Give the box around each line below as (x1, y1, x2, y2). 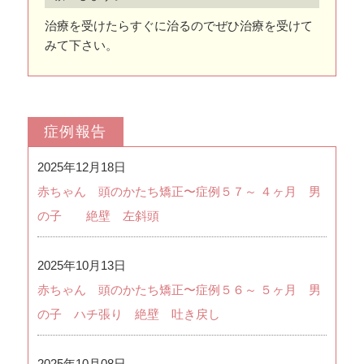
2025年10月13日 (37, 258, 126, 272)
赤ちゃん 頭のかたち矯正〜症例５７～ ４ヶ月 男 (37, 184, 321, 198)
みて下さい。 (44, 37, 118, 52)
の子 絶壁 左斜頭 (37, 208, 159, 223)
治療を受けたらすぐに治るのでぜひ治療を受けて (44, 18, 313, 32)
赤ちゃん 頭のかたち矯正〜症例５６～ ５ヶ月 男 (37, 282, 321, 297)
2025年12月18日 (37, 159, 126, 174)
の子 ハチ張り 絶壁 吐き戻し (37, 306, 220, 321)
